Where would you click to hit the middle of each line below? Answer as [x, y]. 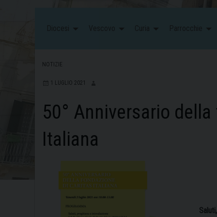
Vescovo [102, 28]
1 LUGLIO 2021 [68, 83]
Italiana [70, 139]
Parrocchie [186, 28]
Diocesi [58, 28]
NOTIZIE [52, 65]
